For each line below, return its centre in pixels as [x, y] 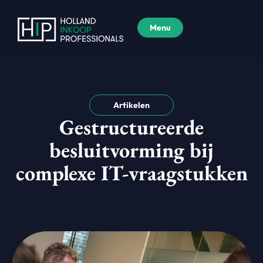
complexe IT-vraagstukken [131, 173]
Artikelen [131, 105]
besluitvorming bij [131, 150]
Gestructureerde [131, 127]
